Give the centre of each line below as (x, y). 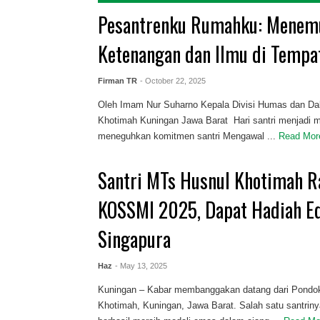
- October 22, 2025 (173, 81)
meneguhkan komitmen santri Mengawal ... (187, 136)
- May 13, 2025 (141, 266)
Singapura (135, 239)
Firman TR (118, 81)
